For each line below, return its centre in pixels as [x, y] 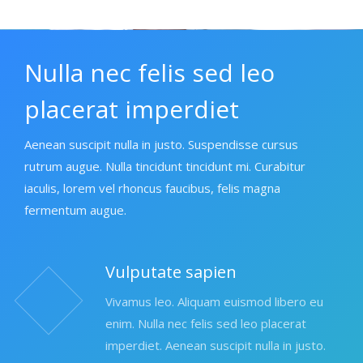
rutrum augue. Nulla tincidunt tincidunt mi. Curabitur [165, 166]
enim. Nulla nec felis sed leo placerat [206, 323]
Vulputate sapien [171, 272]
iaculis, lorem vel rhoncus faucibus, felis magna [152, 188]
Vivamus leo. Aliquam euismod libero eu [214, 301]
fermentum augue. [75, 210]
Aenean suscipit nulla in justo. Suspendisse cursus [161, 144]
